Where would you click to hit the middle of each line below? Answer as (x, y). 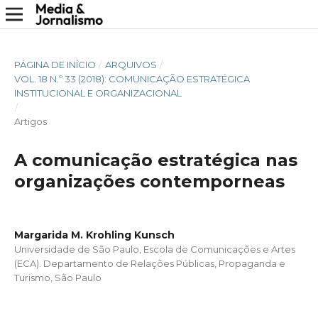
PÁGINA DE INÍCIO (55, 64)
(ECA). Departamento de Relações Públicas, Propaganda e (149, 263)
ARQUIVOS (131, 64)
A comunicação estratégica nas (155, 160)
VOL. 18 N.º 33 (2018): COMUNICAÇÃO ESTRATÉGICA (132, 78)
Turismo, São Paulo (57, 277)
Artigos (30, 121)
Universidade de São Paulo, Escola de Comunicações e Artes (154, 249)
